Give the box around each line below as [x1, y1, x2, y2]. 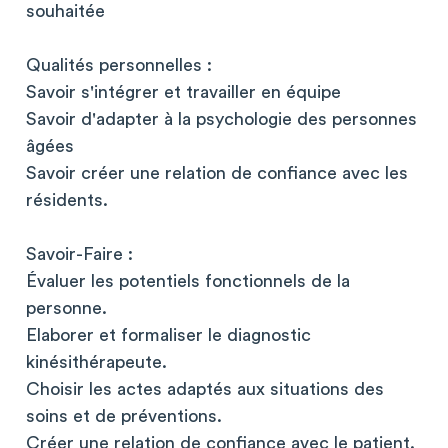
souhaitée [26, 2, 105, 20]
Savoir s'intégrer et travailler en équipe [26, 83, 341, 101]
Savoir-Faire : [26, 245, 133, 263]
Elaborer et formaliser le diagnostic [26, 326, 311, 344]
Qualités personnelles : [26, 56, 212, 74]
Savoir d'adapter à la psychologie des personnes [26, 110, 417, 128]
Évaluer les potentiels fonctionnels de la [26, 272, 350, 290]
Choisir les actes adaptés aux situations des [26, 380, 384, 398]
